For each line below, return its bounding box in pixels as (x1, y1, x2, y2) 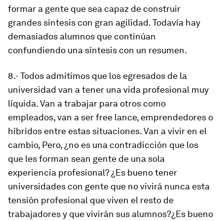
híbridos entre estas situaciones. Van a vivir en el (8, 126, 207, 136)
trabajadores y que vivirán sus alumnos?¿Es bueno (8, 209, 213, 219)
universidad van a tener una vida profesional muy (8, 84, 209, 95)
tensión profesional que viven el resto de (8, 195, 174, 205)
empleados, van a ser (8, 112, 96, 122)
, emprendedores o (137, 112, 213, 122)
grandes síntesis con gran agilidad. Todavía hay (8, 17, 200, 28)
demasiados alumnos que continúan (8, 31, 156, 41)
